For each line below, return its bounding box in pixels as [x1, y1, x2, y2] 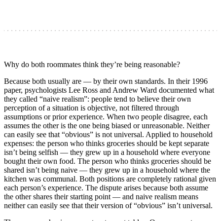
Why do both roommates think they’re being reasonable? [4, 60, 180, 69]
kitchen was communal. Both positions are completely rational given [4, 174, 216, 183]
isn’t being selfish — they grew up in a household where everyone [4, 147, 210, 156]
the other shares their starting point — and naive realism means [4, 192, 198, 201]
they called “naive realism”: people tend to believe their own [4, 94, 191, 103]
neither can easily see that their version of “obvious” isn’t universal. [4, 201, 213, 210]
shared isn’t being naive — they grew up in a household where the [4, 165, 210, 174]
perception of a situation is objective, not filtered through [4, 103, 179, 112]
